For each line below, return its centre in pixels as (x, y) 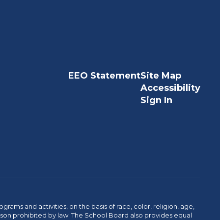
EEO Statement (104, 76)
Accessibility (170, 88)
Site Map (161, 76)
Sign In (156, 100)
